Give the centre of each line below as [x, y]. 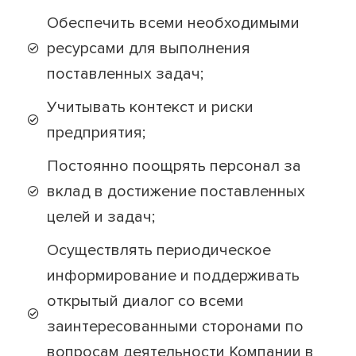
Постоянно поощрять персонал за [174, 166]
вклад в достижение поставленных [176, 192]
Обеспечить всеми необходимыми [174, 23]
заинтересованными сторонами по [176, 327]
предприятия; [97, 133]
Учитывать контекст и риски [151, 108]
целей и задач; [101, 217]
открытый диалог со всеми [146, 302]
